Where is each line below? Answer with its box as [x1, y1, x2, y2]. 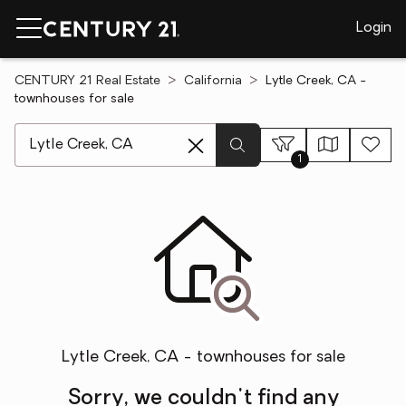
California [184, 74, 242, 88]
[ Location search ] [14, 125, 134, 140]
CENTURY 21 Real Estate [14, 74, 160, 88]
